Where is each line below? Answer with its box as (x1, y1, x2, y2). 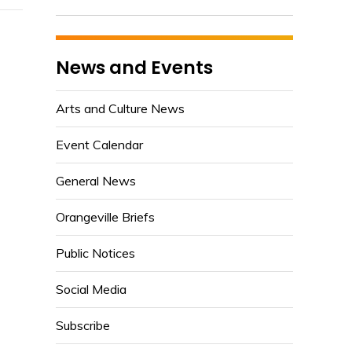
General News (56, 172, 136, 189)
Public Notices (56, 244, 135, 261)
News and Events (56, 54, 213, 80)
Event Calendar (56, 136, 143, 152)
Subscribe (56, 317, 110, 333)
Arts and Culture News (56, 100, 185, 116)
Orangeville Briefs (56, 208, 155, 225)
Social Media (56, 280, 126, 297)
